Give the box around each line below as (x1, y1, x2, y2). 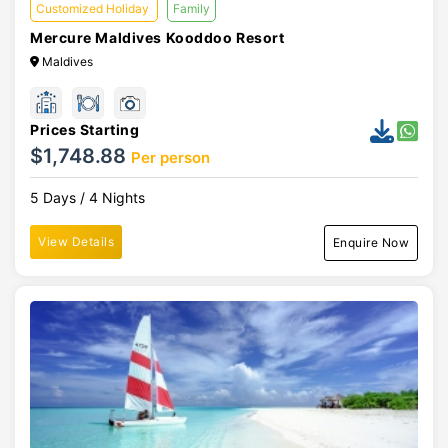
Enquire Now (332, 235, 409, 250)
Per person (131, 148, 210, 167)
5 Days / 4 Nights (30, 189, 145, 206)
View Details (38, 234, 114, 249)
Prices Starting (30, 121, 140, 138)
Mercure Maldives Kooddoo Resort (30, 29, 285, 46)
